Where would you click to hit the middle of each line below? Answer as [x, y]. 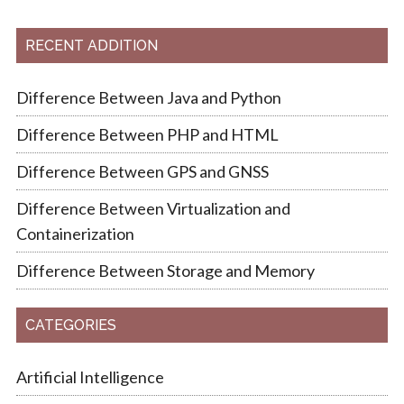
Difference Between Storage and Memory [165, 270]
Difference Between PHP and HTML [147, 134]
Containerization [75, 233]
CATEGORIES [70, 325]
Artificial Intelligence [90, 376]
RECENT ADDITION [91, 45]
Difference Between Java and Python [148, 97]
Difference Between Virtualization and [153, 208]
